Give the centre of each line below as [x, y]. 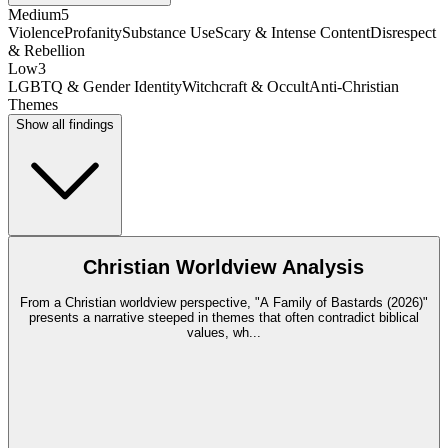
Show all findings [65, 124]
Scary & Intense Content [292, 32]
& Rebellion [46, 50]
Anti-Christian [354, 86]
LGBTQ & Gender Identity [95, 86]
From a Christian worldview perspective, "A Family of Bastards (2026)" [224, 303]
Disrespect [403, 32]
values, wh [218, 333]
